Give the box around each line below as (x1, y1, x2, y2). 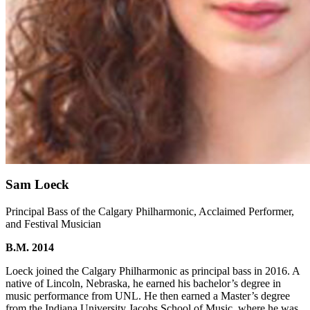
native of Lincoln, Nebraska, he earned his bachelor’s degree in (6, 277, 281, 289)
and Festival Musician (6, 217, 101, 230)
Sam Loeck (6, 177, 69, 192)
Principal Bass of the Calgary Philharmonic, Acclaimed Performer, (6, 205, 294, 217)
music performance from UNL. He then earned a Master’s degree (6, 289, 290, 302)
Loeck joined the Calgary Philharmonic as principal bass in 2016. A (6, 264, 300, 277)
